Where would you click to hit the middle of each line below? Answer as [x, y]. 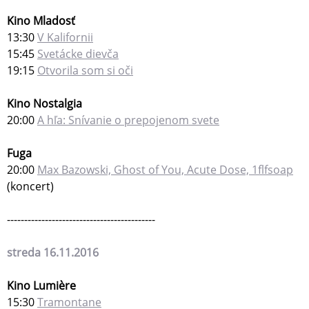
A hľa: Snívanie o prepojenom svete [128, 120]
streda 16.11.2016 [53, 253]
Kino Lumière [41, 286]
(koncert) [30, 187]
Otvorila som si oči [85, 71]
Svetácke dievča [78, 54]
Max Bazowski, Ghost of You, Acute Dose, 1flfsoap [165, 170]
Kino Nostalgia [44, 104]
